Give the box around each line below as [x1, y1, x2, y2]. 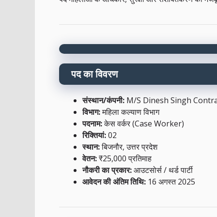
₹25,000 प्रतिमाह [97, 153, 152, 164]
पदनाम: [82, 118, 102, 129]
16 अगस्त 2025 [146, 176, 195, 187]
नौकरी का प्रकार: [82, 165, 132, 176]
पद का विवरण [71, 67, 118, 81]
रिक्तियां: [82, 130, 106, 141]
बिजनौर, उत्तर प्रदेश [100, 141, 157, 153]
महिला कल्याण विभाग [100, 107, 159, 118]
